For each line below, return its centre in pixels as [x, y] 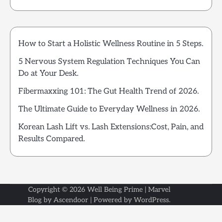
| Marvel [156, 190]
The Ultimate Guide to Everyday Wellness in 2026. [109, 110]
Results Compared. [52, 139]
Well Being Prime [115, 190]
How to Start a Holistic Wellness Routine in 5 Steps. [111, 44]
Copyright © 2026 [57, 190]
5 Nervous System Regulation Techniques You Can [109, 62]
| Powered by [111, 200]
